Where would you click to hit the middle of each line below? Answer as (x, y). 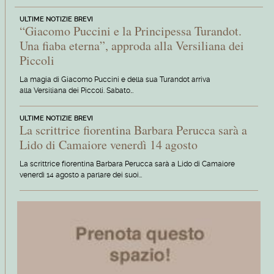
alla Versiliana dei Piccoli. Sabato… (76, 90)
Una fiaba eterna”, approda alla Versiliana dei (131, 45)
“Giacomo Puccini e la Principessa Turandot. (130, 31)
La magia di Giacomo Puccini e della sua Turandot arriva (115, 79)
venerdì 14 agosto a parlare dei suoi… (80, 175)
